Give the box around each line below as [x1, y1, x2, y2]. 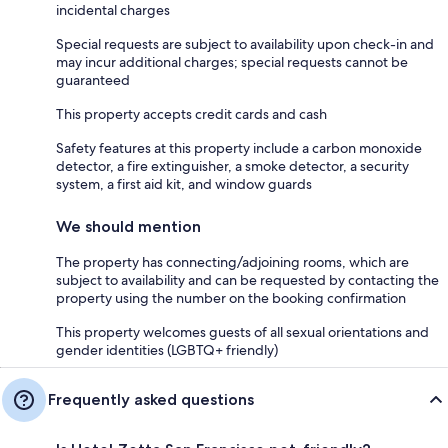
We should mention [56, 216, 201, 236]
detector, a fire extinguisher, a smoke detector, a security [56, 156, 409, 175]
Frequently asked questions [48, 389, 254, 409]
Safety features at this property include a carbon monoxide [56, 138, 422, 157]
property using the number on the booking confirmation [56, 288, 406, 307]
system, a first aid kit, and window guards [56, 174, 312, 193]
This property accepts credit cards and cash [56, 104, 327, 123]
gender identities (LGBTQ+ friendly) [56, 340, 278, 359]
